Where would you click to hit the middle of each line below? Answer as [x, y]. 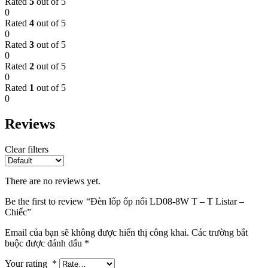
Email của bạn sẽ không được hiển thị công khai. [97, 233]
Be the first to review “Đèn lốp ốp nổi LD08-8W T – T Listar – [124, 202]
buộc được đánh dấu [45, 243]
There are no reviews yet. [53, 181]
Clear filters [27, 150]
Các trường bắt [220, 233]
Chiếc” [18, 212]
